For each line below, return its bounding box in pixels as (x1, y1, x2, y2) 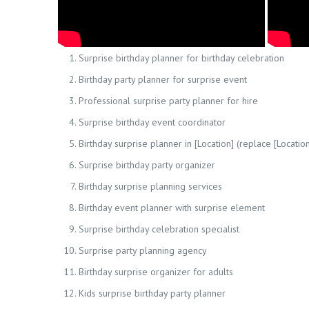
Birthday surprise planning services (79, 180, 222, 192)
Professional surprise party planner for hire (79, 94, 258, 107)
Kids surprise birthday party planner (79, 287, 226, 299)
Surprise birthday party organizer (79, 159, 215, 171)
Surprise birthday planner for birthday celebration (79, 52, 284, 64)
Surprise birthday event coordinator (79, 116, 226, 128)
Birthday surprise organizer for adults (79, 266, 233, 278)
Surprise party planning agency (79, 244, 207, 257)
